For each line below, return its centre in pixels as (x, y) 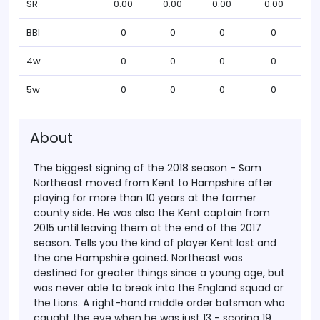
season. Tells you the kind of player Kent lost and (155, 243)
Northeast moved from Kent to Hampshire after (153, 183)
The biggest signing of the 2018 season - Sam (147, 168)
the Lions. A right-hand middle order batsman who (159, 303)
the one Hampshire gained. (101, 258)
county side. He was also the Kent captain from (152, 213)
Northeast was (207, 258)
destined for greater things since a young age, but (159, 273)
